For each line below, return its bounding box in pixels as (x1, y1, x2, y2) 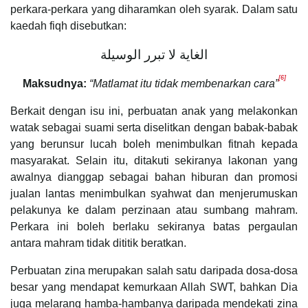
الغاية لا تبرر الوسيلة (100, 47, 208, 62)
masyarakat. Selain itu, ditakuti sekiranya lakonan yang (10, 154, 298, 166)
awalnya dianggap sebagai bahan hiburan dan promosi (10, 170, 298, 183)
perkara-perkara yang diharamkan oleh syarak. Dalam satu (10, 3, 298, 15)
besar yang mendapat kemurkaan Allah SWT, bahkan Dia (10, 280, 298, 293)
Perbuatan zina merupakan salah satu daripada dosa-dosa (10, 264, 298, 276)
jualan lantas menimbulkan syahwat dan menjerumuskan (10, 187, 298, 199)
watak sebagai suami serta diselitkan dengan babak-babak (10, 121, 298, 133)
